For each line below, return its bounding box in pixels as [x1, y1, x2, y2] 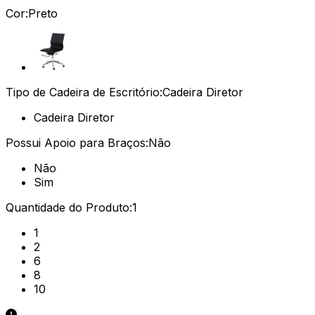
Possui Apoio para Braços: [6, 135, 148, 150]
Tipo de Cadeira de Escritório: [6, 84, 162, 99]
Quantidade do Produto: [6, 200, 132, 214]
